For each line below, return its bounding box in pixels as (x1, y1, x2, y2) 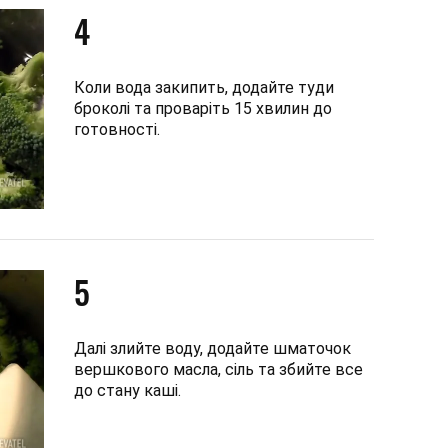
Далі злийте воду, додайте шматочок (74, 338, 351, 358)
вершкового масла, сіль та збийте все (74, 359, 363, 379)
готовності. (74, 119, 160, 139)
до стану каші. (74, 380, 181, 400)
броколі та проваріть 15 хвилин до (74, 98, 332, 118)
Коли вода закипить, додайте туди (74, 77, 334, 97)
